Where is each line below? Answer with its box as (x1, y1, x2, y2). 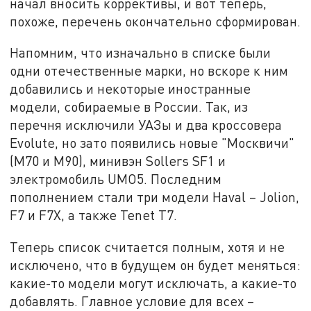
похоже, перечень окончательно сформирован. (10, 12, 301, 29)
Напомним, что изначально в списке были (10, 44, 271, 61)
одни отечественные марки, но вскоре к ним (10, 62, 289, 79)
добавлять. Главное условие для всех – (10, 293, 255, 310)
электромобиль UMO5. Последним (10, 171, 222, 187)
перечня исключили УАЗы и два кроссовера (10, 117, 283, 133)
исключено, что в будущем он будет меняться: (10, 257, 301, 274)
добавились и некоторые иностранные (10, 81, 251, 97)
